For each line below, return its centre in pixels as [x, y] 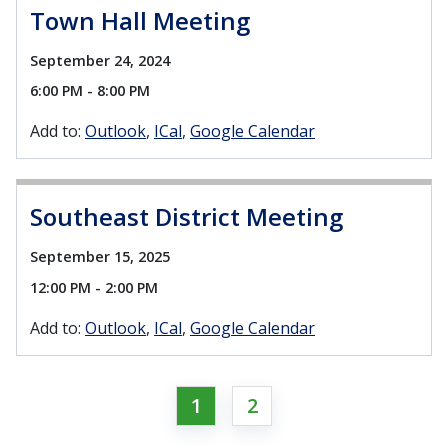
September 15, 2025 [100, 257]
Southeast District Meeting [186, 217]
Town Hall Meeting [140, 21]
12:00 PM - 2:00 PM [94, 287]
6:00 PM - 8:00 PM [90, 91]
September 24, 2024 [100, 61]
